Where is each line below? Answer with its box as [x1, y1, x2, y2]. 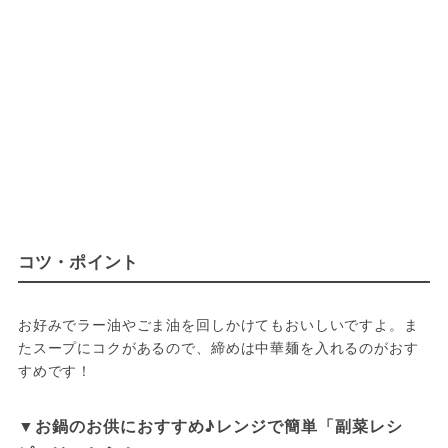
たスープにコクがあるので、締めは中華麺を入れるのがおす [17, 337, 419, 357]
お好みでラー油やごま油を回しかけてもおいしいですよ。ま [17, 314, 419, 334]
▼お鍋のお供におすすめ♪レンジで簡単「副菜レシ [17, 414, 403, 437]
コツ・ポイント [17, 249, 139, 273]
